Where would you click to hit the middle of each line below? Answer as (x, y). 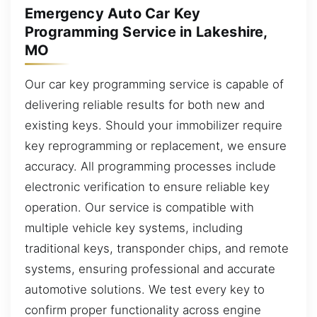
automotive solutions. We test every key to (145, 289)
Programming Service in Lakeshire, (146, 31)
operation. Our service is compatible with (139, 207)
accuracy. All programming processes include (150, 166)
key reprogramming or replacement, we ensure (156, 145)
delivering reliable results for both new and (145, 104)
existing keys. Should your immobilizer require (154, 125)
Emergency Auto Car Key (113, 13)
